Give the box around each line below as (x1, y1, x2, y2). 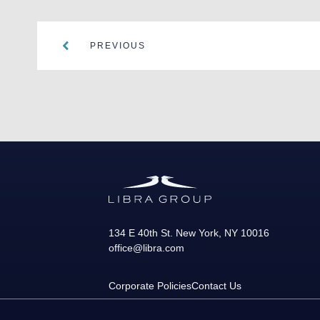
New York (176, 226, 219, 239)
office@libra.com (109, 241, 184, 254)
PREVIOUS (90, 41, 146, 51)
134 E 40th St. (109, 226, 173, 239)
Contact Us (191, 279, 241, 291)
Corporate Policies (109, 279, 191, 291)
